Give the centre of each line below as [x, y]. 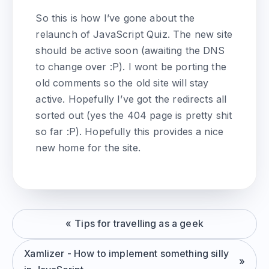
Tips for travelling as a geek [139, 224]
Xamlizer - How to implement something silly [127, 253]
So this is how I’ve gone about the [115, 18]
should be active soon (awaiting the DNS [130, 51]
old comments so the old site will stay [122, 83]
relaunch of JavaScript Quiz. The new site [134, 35]
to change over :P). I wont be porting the [131, 67]
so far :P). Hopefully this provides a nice [130, 132]
